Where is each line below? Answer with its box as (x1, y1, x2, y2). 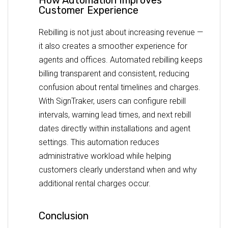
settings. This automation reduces (39, 137, 159, 147)
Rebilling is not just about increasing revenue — (39, 27, 203, 37)
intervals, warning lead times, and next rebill (39, 109, 191, 120)
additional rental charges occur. (39, 178, 151, 188)
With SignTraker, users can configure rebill (39, 96, 186, 106)
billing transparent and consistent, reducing (39, 68, 189, 78)
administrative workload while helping (39, 151, 171, 161)
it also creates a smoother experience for (39, 41, 187, 51)
